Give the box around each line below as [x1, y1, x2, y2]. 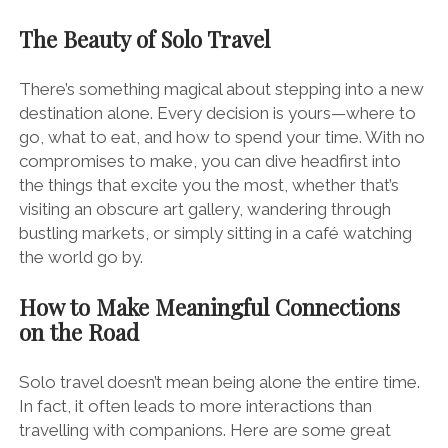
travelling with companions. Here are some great [18, 420, 391, 441]
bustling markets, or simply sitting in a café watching [18, 223, 412, 244]
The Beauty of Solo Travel [18, 23, 270, 54]
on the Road [18, 316, 139, 347]
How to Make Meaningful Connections [18, 291, 400, 322]
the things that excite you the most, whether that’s [18, 175, 399, 196]
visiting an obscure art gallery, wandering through [18, 199, 391, 220]
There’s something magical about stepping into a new [18, 79, 424, 100]
